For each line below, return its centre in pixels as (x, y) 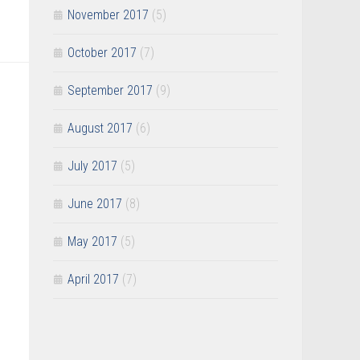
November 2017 (108, 15)
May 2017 (92, 242)
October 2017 (102, 53)
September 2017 (110, 91)
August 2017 (100, 129)
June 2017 (95, 204)
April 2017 (93, 280)
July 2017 (92, 166)
